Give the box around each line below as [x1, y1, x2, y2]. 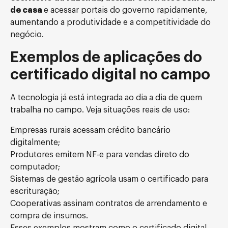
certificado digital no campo [10, 67, 210, 82]
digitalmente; [10, 138, 60, 147]
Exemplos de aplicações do [10, 50, 202, 65]
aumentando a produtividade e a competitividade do [10, 18, 211, 26]
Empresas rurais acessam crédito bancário [10, 126, 170, 134]
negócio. [10, 31, 44, 39]
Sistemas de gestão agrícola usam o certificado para [10, 175, 208, 183]
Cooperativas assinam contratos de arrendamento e [10, 199, 207, 208]
